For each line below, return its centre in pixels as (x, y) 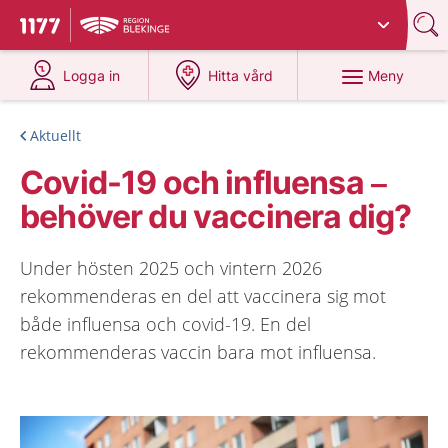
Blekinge (234, 17)
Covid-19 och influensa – (204, 182)
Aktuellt (55, 135)
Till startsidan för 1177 (104, 28)
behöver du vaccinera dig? (216, 216)
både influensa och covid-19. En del (165, 324)
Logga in (92, 75)
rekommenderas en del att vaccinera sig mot (203, 296)
